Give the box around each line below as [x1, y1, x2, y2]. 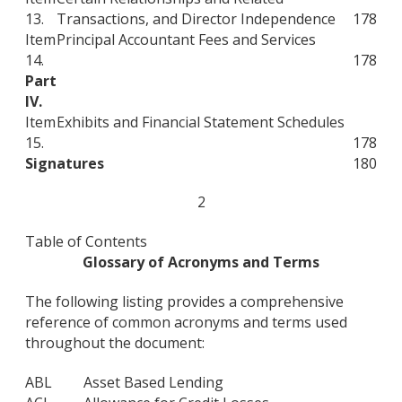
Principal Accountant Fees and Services [57, 29, 316, 49]
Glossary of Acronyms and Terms [83, 252, 319, 273]
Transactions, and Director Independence [57, 8, 336, 29]
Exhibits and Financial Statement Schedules [57, 111, 345, 132]
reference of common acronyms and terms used [25, 311, 347, 332]
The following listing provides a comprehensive [25, 291, 344, 311]
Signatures [25, 153, 104, 173]
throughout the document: [25, 332, 205, 353]
